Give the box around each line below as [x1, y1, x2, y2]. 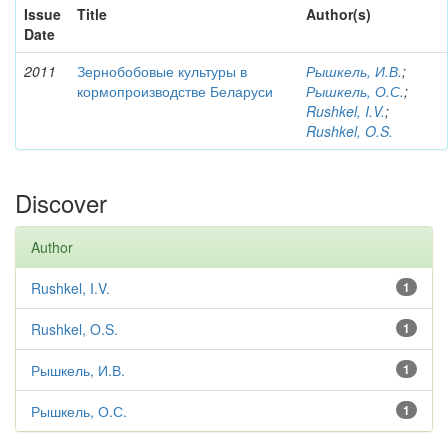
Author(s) [306, 4, 371, 24]
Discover [15, 185, 107, 220]
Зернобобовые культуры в [77, 61, 247, 81]
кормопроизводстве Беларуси [77, 81, 273, 101]
